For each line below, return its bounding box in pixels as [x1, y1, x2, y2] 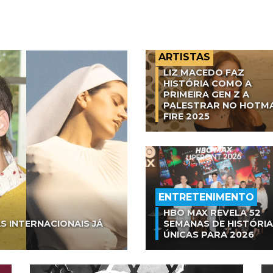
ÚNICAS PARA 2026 [163, 229, 254, 240]
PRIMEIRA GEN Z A [163, 88, 249, 100]
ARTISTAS [158, 51, 210, 63]
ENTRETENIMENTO [158, 191, 254, 203]
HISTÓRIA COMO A [163, 77, 252, 89]
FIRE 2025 [163, 110, 210, 122]
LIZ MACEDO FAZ [163, 66, 244, 78]
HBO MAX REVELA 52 [163, 207, 261, 218]
